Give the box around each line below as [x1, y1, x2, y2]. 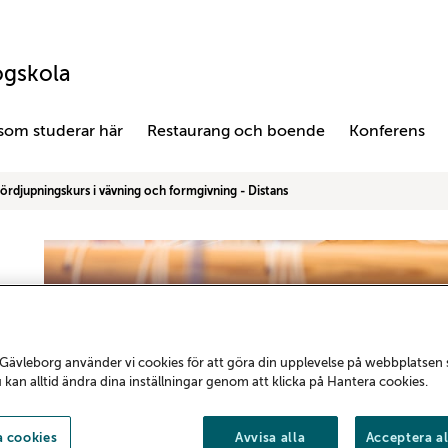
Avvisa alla [235, 430, 306, 446]
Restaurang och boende [147, 122, 325, 140]
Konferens [349, 122, 425, 140]
